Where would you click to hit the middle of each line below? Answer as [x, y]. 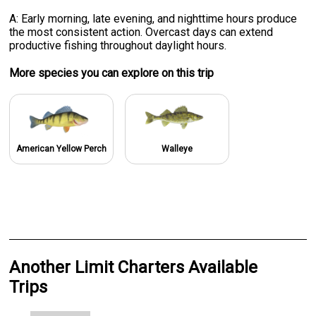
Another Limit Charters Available [134, 267]
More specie [41, 73]
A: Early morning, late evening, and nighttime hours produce [153, 18]
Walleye [177, 148]
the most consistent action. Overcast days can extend [141, 32]
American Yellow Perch [62, 148]
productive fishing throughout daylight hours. [118, 45]
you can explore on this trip [146, 73]
